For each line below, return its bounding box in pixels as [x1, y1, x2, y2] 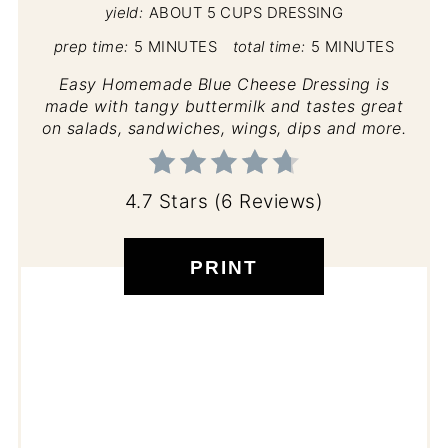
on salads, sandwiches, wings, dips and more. [42, 117, 406, 138]
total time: [232, 37, 306, 56]
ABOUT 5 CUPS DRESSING [148, 3, 344, 22]
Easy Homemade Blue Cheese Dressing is [58, 73, 390, 94]
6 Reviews [221, 189, 316, 213]
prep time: [53, 37, 129, 56]
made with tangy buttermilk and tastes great [44, 95, 404, 116]
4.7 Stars [124, 189, 209, 213]
